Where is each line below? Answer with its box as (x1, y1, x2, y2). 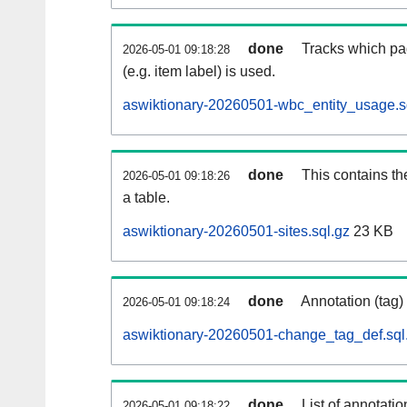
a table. (123, 190, 170, 206)
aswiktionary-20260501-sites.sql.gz (123, 223, 350, 240)
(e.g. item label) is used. (123, 64, 275, 80)
